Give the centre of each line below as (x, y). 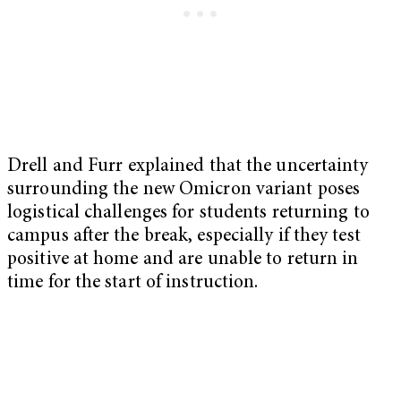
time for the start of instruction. (133, 284)
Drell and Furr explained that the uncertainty (188, 167)
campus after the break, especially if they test (184, 237)
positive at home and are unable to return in (183, 260)
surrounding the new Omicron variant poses (184, 191)
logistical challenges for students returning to (188, 214)
